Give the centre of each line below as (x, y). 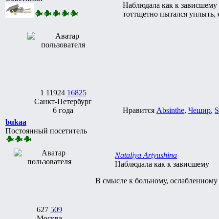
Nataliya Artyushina (146, 155)
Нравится (140, 110)
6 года (63, 110)
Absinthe (170, 110)
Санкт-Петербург (63, 101)
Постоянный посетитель (46, 131)
